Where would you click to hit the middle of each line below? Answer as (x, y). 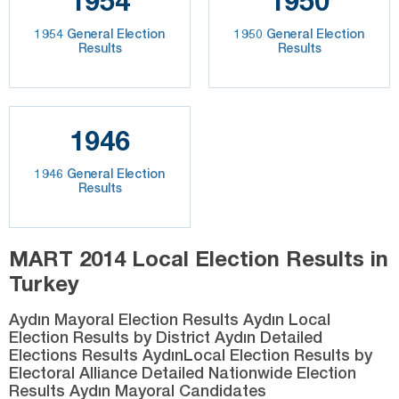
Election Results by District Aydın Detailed (166, 336)
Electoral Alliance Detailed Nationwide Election (183, 372)
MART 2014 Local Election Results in (199, 258)
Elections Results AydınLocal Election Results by (191, 354)
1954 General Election (100, 33)
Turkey (44, 283)
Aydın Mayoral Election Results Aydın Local (170, 318)
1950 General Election (299, 33)
